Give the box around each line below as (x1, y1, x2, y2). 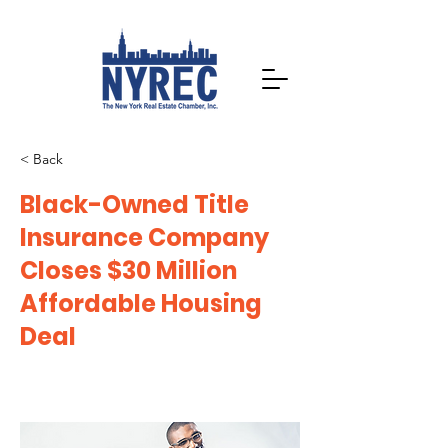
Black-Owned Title (20, 188, 249, 221)
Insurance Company (20, 221, 269, 254)
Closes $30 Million (20, 254, 237, 287)
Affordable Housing (20, 287, 262, 320)
